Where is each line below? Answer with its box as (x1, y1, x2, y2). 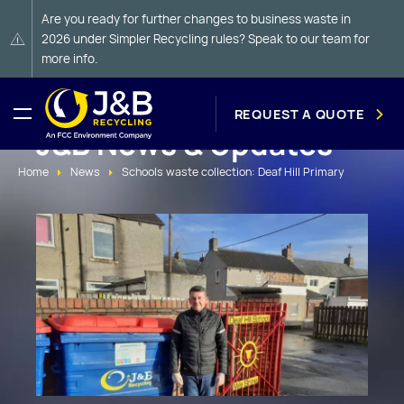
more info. (41, 50, 97, 67)
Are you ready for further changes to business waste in (41, 11, 351, 27)
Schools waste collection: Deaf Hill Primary (122, 164, 344, 179)
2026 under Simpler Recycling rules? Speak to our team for (41, 31, 370, 47)
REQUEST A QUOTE (234, 105, 365, 123)
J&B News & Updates (36, 124, 333, 164)
